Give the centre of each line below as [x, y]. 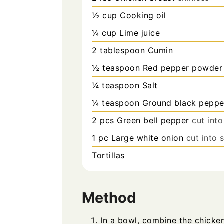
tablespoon [122, 50]
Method [109, 198]
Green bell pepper [153, 120]
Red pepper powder [182, 68]
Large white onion [147, 138]
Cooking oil [143, 15]
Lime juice [140, 33]
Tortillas [108, 155]
